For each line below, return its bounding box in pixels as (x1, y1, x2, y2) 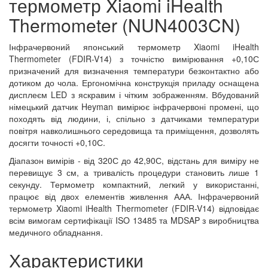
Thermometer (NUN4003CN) (9, 12, 240, 38)
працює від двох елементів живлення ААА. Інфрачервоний (9, 190, 259, 202)
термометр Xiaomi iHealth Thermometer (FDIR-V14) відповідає (9, 202, 259, 214)
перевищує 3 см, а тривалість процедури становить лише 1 (9, 166, 259, 178)
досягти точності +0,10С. (9, 136, 105, 148)
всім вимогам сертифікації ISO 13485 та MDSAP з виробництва (9, 214, 259, 226)
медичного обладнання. (9, 226, 103, 238)
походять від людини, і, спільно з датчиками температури (9, 112, 259, 124)
